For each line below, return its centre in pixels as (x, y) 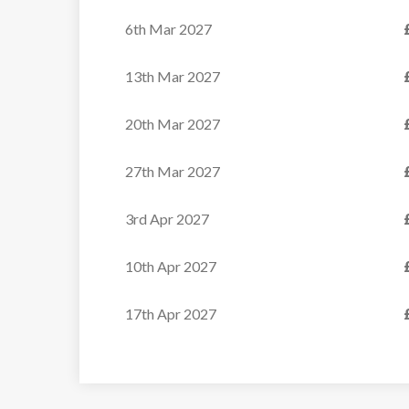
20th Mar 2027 (173, 124)
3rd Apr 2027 (167, 219)
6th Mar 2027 (168, 29)
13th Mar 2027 (173, 76)
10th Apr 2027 (171, 266)
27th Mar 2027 (173, 171)
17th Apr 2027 (171, 314)
